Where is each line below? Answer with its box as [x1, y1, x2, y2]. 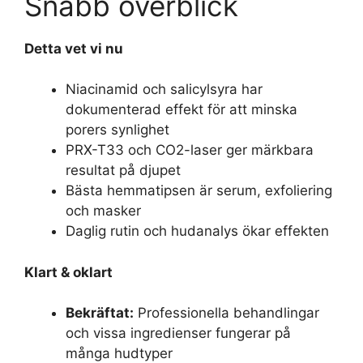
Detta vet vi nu [24, 40, 123, 57]
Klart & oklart [24, 263, 113, 280]
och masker [66, 203, 141, 219]
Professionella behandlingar [134, 305, 319, 321]
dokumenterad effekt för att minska [66, 101, 297, 117]
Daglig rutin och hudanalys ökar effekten [66, 223, 329, 239]
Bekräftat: [66, 305, 134, 321]
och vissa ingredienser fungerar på [66, 325, 291, 341]
